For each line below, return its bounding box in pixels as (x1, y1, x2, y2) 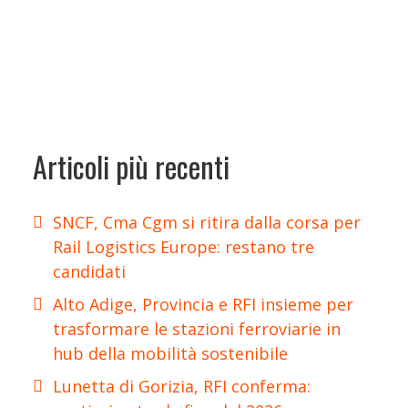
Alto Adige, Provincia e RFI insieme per (53, 293, 353, 316)
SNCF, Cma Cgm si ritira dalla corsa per (53, 211, 361, 234)
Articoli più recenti (33, 144, 229, 188)
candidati (53, 260, 126, 283)
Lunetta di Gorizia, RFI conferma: (53, 375, 311, 398)
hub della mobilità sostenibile (53, 342, 288, 365)
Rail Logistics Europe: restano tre (53, 236, 314, 259)
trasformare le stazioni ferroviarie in (53, 318, 341, 341)
